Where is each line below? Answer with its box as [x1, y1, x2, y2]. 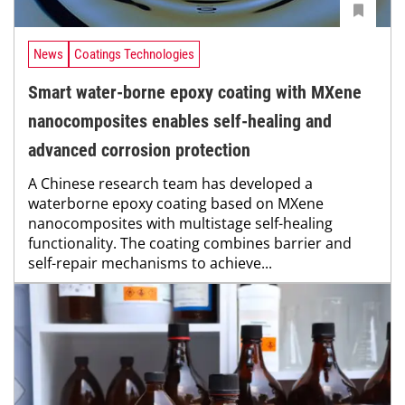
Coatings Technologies [74, 46, 194, 63]
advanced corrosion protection [28, 139, 250, 162]
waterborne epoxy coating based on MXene [28, 193, 324, 214]
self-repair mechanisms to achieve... [28, 253, 272, 274]
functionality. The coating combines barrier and [28, 233, 352, 254]
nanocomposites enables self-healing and [28, 110, 332, 133]
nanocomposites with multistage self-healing [28, 213, 333, 234]
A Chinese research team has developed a [28, 174, 313, 194]
